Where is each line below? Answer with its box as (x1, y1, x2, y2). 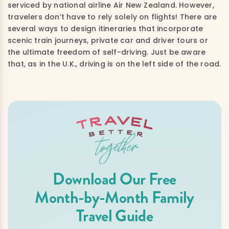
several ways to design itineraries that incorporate (8, 23, 203, 34)
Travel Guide (76, 203, 153, 227)
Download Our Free (53, 167, 176, 191)
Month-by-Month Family (35, 185, 194, 209)
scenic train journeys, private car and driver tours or (8, 35, 208, 45)
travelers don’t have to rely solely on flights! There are (8, 11, 217, 22)
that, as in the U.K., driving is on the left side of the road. (8, 58, 221, 69)
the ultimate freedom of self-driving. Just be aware (8, 47, 206, 57)
